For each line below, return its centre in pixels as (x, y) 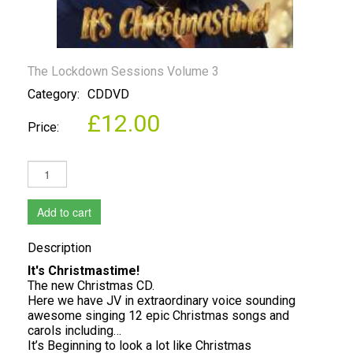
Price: (43, 127)
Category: (54, 94)
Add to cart (64, 212)
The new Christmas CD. (91, 286)
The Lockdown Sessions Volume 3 (123, 71)
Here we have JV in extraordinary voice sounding (162, 301)
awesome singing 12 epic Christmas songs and (158, 316)
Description (59, 248)
